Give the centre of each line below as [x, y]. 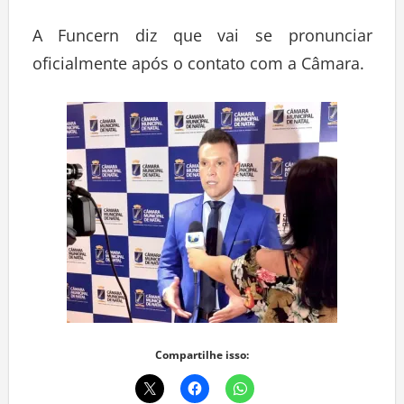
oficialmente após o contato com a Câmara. [198, 67]
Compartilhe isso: [202, 359]
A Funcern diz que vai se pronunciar [202, 39]
